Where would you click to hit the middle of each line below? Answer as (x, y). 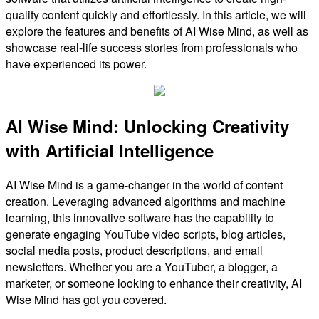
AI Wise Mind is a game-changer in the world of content (144, 184)
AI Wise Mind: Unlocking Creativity (147, 126)
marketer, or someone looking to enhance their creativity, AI (154, 283)
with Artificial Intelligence (110, 150)
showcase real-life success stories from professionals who (152, 47)
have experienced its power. (76, 63)
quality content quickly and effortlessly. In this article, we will (156, 14)
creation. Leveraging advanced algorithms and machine (146, 201)
